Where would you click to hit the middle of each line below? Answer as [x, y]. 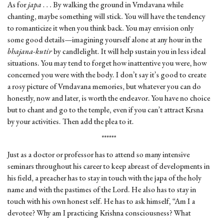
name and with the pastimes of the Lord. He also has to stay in [102, 190]
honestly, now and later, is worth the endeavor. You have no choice [109, 98]
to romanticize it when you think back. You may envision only [100, 28]
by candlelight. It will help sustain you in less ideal [129, 52]
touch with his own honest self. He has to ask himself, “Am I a [101, 201]
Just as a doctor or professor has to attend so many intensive [99, 155]
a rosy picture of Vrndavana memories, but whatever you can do [104, 87]
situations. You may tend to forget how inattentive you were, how [107, 63]
